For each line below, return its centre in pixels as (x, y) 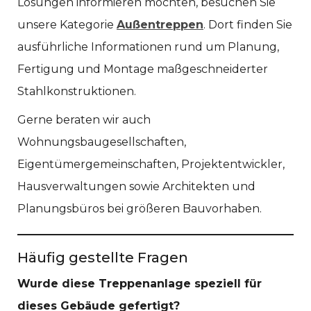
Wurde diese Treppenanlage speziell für (140, 284)
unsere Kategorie (67, 25)
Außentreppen (160, 25)
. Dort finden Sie (248, 25)
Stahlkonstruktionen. (77, 92)
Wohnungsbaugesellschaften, (102, 142)
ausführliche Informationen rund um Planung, (148, 47)
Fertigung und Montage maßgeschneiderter (143, 69)
